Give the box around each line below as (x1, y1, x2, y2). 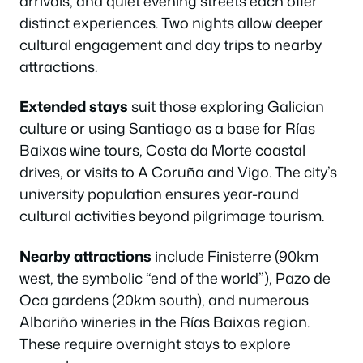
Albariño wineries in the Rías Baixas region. (19, 310, 310, 332)
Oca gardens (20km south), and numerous (19, 288, 309, 310)
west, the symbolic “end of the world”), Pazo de (19, 267, 331, 288)
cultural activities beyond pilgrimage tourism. (19, 205, 324, 226)
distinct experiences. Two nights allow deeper (19, 11, 323, 33)
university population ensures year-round (19, 183, 299, 204)
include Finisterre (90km (152, 245, 318, 267)
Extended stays (19, 96, 128, 117)
